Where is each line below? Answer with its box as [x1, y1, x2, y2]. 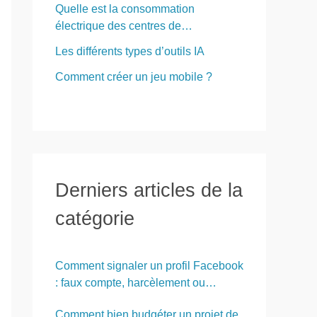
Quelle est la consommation [55, 3, 195, 16]
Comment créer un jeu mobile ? [55, 71, 212, 83]
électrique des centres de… [55, 20, 192, 33]
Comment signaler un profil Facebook [55, 260, 243, 272]
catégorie [55, 207, 134, 230]
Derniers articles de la [55, 179, 243, 202]
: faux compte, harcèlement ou [55, 277, 205, 289]
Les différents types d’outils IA [55, 45, 204, 58]
